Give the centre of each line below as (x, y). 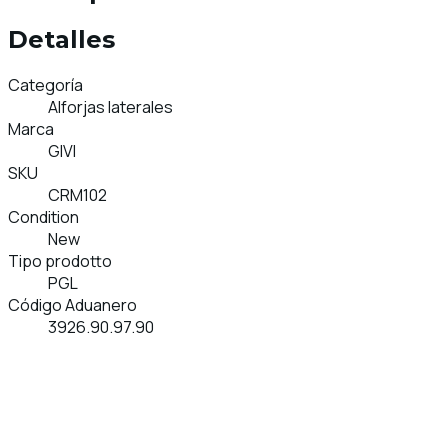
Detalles (61, 39)
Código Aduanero (72, 304)
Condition (43, 216)
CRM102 (77, 194)
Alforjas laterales (110, 106)
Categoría (45, 84)
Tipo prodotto (60, 260)
